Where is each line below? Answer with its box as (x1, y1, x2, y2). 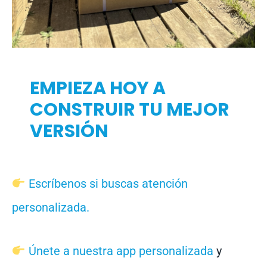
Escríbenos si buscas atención (25, 176, 188, 191)
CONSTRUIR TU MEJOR (30, 97, 229, 123)
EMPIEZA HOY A (30, 76, 166, 101)
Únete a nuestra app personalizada (28, 244, 213, 259)
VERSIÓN (30, 119, 108, 144)
